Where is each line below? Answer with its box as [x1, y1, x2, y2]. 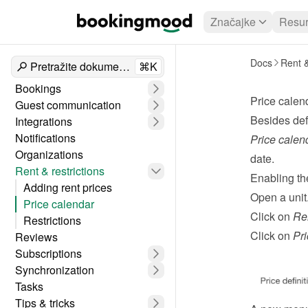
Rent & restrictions [15, 163, 104, 179]
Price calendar [23, 196, 94, 212]
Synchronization [15, 262, 94, 278]
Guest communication [15, 97, 121, 113]
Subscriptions [15, 245, 82, 261]
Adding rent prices [23, 179, 112, 195]
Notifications [15, 130, 76, 146]
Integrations [15, 113, 72, 129]
